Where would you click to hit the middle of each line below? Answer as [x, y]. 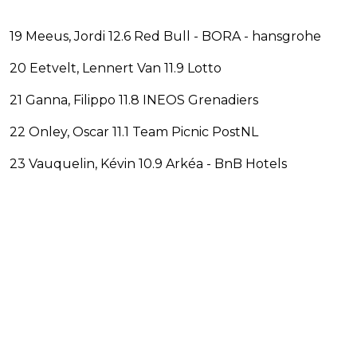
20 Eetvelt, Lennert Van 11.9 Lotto [116, 68]
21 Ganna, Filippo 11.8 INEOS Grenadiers [134, 100]
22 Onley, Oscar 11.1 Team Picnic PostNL [134, 131]
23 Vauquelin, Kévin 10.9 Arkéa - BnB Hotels [148, 163]
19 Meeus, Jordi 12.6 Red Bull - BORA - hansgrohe [165, 36]
